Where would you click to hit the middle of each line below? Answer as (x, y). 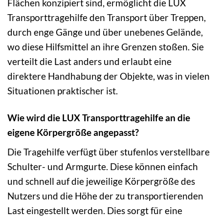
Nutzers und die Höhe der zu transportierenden (105, 196)
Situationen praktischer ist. (63, 91)
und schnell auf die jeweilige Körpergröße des (101, 181)
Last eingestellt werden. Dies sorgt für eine (95, 210)
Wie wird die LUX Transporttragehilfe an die (99, 118)
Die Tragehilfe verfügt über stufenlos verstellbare (109, 152)
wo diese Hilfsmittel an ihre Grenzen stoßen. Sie (106, 47)
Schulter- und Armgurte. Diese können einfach (103, 166)
